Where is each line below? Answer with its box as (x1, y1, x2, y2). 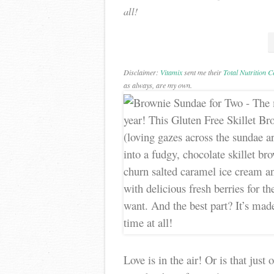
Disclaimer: (124, 67, 160, 77)
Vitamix (160, 67, 182, 77)
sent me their (182, 67, 223, 77)
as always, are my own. (124, 80, 192, 90)
